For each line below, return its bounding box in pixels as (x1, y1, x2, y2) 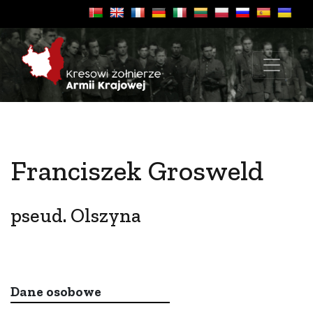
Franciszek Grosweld (10, 154, 263, 187)
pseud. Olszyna (10, 204, 141, 227)
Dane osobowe (10, 284, 101, 300)
